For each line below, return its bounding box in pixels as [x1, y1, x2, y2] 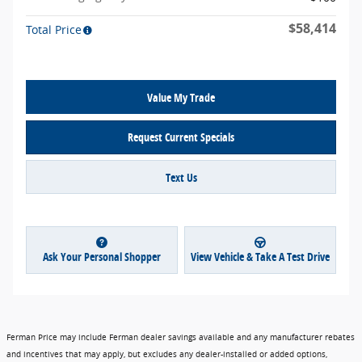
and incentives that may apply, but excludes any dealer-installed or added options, [6, 348, 327, 360]
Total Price [26, 22, 82, 38]
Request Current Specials [128, 129, 234, 145]
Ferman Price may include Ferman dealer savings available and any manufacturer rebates [6, 331, 355, 343]
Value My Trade [147, 89, 215, 105]
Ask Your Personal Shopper [43, 249, 161, 265]
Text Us [165, 169, 197, 185]
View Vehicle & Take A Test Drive [191, 249, 330, 265]
